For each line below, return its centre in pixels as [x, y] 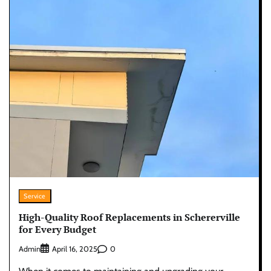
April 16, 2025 [75, 249]
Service [35, 196]
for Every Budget [57, 230]
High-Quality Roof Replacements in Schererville [129, 217]
